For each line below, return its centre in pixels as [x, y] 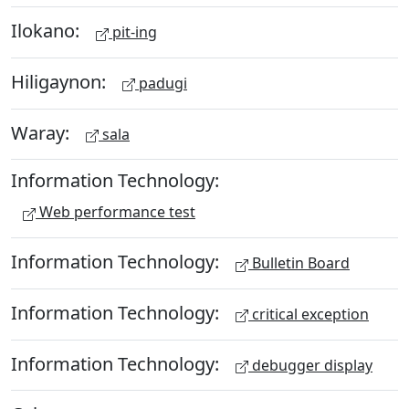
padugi [161, 83]
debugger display [310, 365]
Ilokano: [47, 30]
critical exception [309, 314]
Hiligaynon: [61, 81]
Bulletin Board [299, 263]
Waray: [42, 132]
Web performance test [115, 212]
